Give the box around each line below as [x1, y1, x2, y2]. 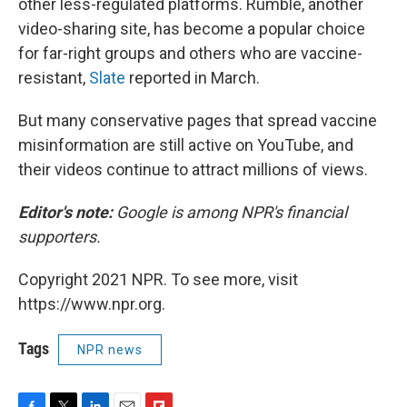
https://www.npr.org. [18, 293, 165, 313]
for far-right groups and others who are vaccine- [18, 43, 362, 63]
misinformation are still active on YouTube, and [18, 134, 353, 154]
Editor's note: [18, 202, 116, 222]
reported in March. [125, 67, 260, 87]
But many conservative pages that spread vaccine [18, 110, 377, 130]
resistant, [18, 67, 89, 87]
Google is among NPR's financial [116, 202, 347, 222]
